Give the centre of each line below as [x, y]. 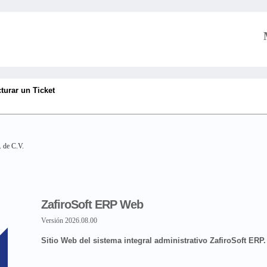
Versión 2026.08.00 [69, 221]
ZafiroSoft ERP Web [92, 204]
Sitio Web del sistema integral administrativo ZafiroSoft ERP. [153, 240]
